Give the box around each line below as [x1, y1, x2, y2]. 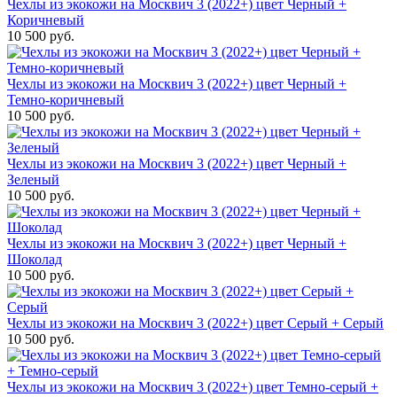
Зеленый [7, 172, 59, 187]
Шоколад [7, 252, 62, 267]
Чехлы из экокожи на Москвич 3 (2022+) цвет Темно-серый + [7, 379, 378, 394]
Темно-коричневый [7, 92, 124, 107]
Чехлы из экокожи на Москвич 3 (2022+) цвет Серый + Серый [7, 315, 384, 331]
